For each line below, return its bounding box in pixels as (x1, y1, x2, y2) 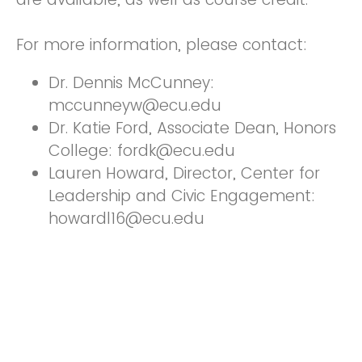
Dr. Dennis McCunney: (48, 71, 214, 94)
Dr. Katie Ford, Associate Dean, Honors (48, 116, 336, 139)
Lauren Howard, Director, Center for (48, 162, 320, 184)
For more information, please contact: (16, 33, 307, 56)
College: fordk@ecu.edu (48, 139, 235, 162)
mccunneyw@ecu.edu (48, 94, 221, 116)
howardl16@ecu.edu (48, 207, 204, 229)
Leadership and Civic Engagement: (48, 184, 315, 207)
